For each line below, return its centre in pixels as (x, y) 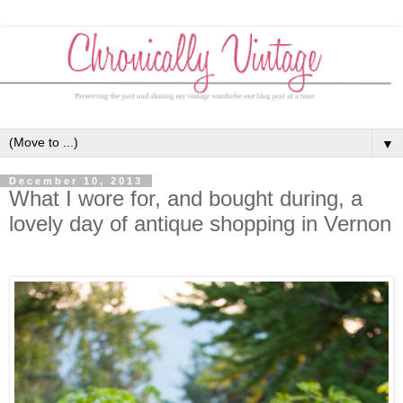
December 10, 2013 (76, 181)
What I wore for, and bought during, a (186, 199)
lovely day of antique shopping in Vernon (200, 224)
